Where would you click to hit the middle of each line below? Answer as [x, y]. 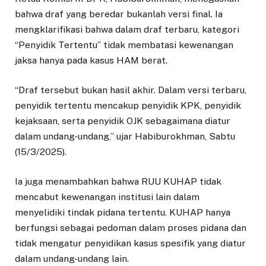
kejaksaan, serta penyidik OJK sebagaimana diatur [123, 121]
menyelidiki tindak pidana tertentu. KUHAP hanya [123, 213]
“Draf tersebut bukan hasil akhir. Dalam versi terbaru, [131, 90]
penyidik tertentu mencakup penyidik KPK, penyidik [128, 106]
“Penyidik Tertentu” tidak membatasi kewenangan [124, 45]
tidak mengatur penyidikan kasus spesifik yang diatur [130, 243]
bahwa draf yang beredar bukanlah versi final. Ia [119, 14]
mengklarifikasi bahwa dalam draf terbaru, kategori [127, 29]
